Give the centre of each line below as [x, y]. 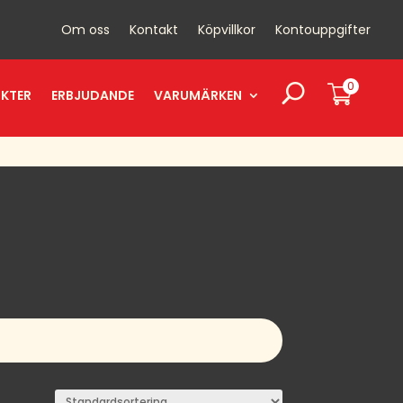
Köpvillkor [226, 30]
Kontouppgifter [322, 30]
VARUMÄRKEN [198, 95]
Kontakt [153, 30]
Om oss [85, 30]
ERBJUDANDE [93, 95]
